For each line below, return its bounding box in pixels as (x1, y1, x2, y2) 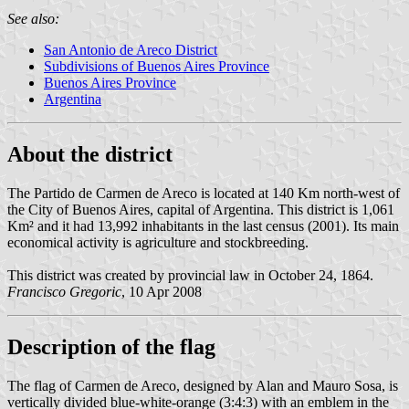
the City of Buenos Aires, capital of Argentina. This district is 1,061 (7, 201, 394, 217)
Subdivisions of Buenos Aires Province (44, 58, 269, 75)
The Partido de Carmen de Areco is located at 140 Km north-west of (7, 184, 400, 201)
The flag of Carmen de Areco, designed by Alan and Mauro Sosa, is (7, 377, 398, 393)
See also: (7, 11, 59, 27)
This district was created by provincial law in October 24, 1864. (7, 267, 373, 283)
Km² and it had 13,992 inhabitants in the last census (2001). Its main (7, 217, 399, 234)
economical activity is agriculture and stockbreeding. (7, 234, 309, 250)
